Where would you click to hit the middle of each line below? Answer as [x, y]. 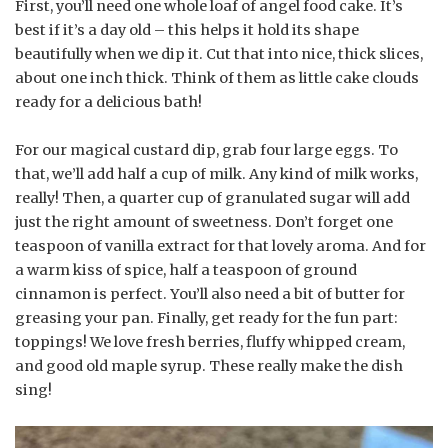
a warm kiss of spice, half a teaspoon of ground [186, 270]
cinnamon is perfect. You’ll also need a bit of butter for [210, 294]
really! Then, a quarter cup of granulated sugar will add [212, 198]
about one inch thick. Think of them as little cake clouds [217, 78]
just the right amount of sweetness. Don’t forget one [204, 222]
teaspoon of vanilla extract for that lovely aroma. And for [220, 246]
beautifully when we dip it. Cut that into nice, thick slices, [219, 54]
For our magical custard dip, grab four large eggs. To [206, 150]
